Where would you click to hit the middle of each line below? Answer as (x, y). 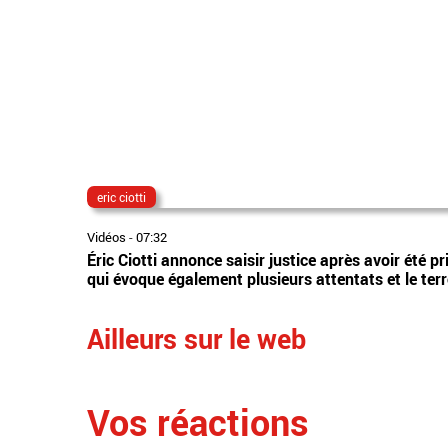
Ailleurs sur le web (196, 338)
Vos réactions (198, 421)
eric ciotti (121, 196)
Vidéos (106, 236)
